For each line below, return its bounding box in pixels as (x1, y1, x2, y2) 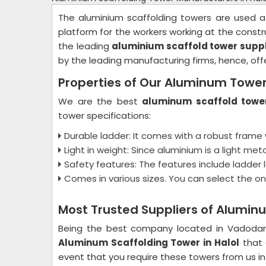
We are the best (58, 95, 142, 107)
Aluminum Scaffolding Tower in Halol (58, 236, 239, 249)
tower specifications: (58, 109, 151, 122)
